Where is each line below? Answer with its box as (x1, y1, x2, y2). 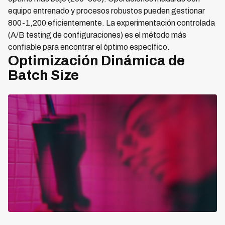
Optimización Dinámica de (8, 53, 185, 68)
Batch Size (8, 67, 79, 83)
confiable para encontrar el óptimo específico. (8, 43, 170, 51)
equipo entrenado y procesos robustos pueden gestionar (8, 7, 205, 15)
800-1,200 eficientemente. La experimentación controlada (8, 19, 215, 27)
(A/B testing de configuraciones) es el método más (8, 31, 186, 39)
